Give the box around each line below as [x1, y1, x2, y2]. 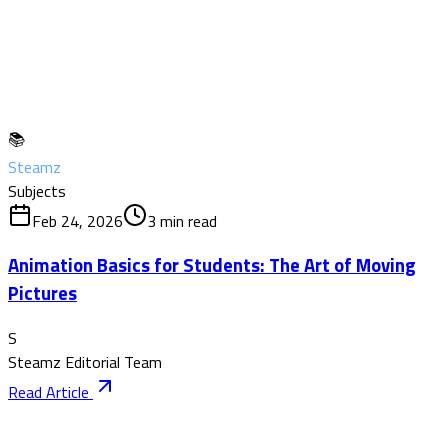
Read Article [8, 380, 93, 404]
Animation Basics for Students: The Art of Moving [8, 251, 416, 280]
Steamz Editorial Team [8, 350, 162, 374]
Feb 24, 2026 [32, 208, 123, 233]
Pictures [8, 279, 77, 308]
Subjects [8, 178, 66, 203]
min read [156, 208, 217, 233]
